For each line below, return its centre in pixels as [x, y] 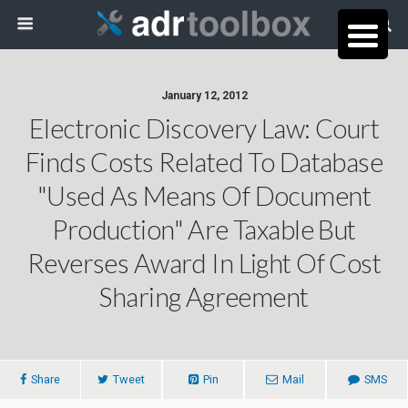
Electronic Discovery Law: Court [204, 128]
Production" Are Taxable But [204, 229]
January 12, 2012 [204, 96]
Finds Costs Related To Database [204, 162]
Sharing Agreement [204, 297]
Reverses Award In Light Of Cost [204, 263]
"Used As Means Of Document [204, 196]
